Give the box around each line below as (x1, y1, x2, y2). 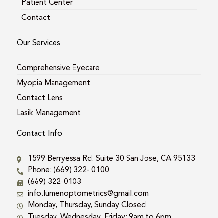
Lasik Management (17, 108, 81, 117)
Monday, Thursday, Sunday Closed (27, 200, 146, 209)
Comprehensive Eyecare (17, 62, 100, 72)
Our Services (17, 37, 60, 47)
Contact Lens (17, 92, 63, 102)
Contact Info (17, 128, 62, 138)
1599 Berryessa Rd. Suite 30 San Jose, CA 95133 (27, 153, 195, 163)
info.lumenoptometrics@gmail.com (27, 188, 149, 198)
